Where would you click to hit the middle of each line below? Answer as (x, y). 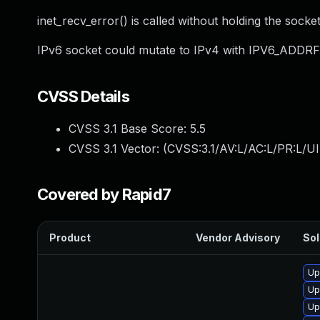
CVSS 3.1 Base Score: (129, 129)
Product (70, 237)
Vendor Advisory (238, 237)
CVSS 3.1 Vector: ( (118, 149)
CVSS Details (83, 96)
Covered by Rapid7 (104, 194)
